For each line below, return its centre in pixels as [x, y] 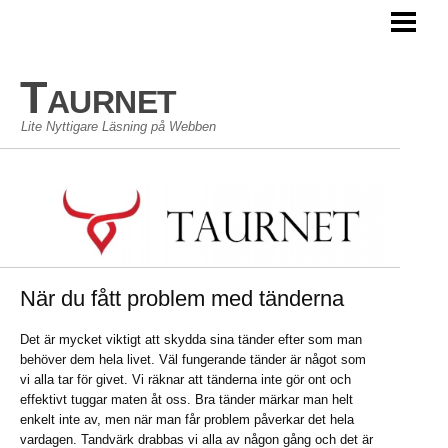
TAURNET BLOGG [70, 23]
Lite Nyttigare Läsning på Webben [118, 126]
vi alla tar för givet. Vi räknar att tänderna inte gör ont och [185, 379]
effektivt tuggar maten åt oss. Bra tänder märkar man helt [186, 399]
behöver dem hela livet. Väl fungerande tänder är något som [193, 359]
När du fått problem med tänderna [182, 298]
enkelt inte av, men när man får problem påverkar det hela [187, 419]
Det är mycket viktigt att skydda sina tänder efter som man [191, 339]
